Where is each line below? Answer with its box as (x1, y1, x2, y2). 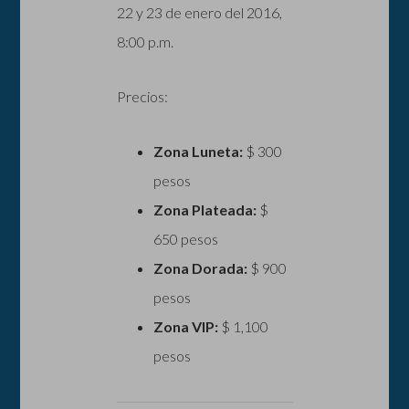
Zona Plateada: (152, 200, 257, 218)
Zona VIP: (152, 317, 218, 335)
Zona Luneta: (152, 142, 243, 160)
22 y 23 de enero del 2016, (116, 3, 282, 21)
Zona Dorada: (152, 258, 247, 277)
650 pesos (152, 229, 218, 247)
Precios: (116, 87, 168, 105)
